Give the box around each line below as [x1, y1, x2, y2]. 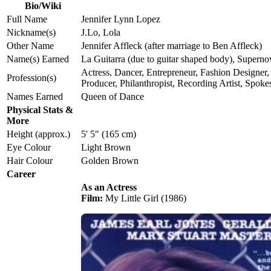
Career [7, 169, 36, 180]
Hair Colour [7, 155, 53, 166]
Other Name [7, 41, 54, 51]
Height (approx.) [7, 129, 70, 140]
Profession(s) [7, 73, 56, 83]
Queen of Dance [81, 91, 144, 102]
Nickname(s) [7, 27, 56, 38]
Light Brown [81, 142, 131, 153]
